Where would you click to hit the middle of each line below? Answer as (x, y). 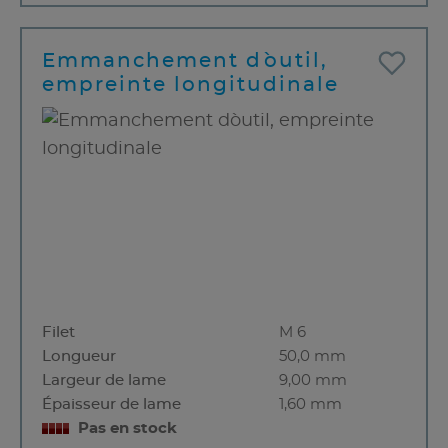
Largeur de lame (104, 381)
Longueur (79, 357)
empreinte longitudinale (190, 85)
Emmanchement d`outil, (185, 61)
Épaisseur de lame (111, 405)
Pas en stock (127, 429)
